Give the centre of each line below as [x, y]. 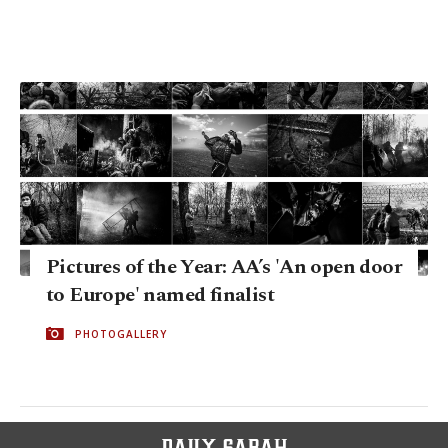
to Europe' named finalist [160, 294]
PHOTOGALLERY [121, 333]
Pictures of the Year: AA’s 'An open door [224, 266]
